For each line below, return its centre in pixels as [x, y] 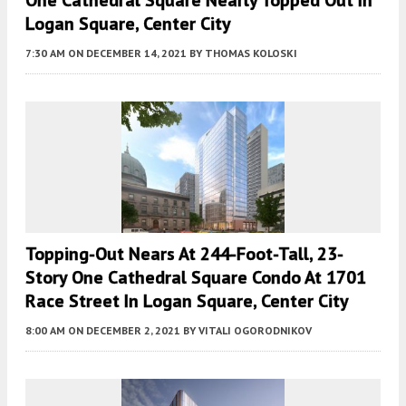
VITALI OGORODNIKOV [255, 331]
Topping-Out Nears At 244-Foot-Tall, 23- [184, 254]
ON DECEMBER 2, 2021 [124, 331]
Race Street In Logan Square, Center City [187, 301]
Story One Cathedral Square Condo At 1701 [196, 278]
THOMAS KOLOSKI [251, 53]
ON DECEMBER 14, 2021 [127, 53]
